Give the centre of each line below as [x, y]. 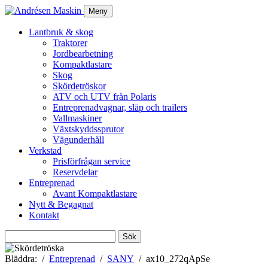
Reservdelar [75, 172]
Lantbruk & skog [61, 32]
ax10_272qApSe [178, 259]
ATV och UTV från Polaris [104, 97]
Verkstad [45, 150]
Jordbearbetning [83, 54]
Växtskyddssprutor [88, 129]
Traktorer [70, 43]
